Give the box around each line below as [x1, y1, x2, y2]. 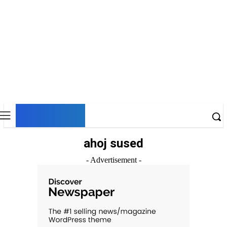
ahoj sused [84, 136, 143, 150]
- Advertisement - [86, 156, 141, 164]
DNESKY [19, 105, 82, 124]
